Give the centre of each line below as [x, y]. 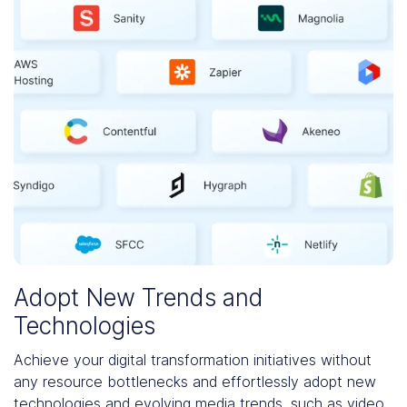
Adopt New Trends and [139, 298]
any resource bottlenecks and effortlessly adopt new [195, 382]
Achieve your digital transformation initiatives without [193, 360]
